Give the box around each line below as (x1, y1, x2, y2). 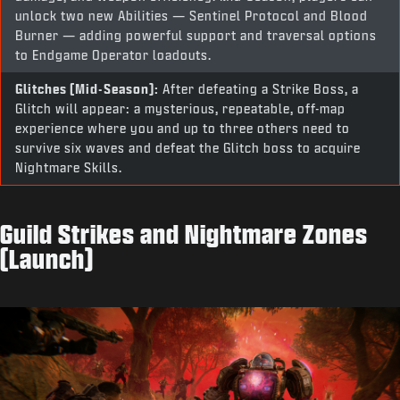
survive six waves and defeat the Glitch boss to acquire (15, 141, 361, 154)
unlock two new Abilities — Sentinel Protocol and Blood (15, 9, 368, 22)
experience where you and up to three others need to (15, 121, 350, 135)
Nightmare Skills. (15, 161, 122, 174)
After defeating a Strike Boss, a (159, 82, 359, 96)
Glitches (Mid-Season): (15, 82, 159, 96)
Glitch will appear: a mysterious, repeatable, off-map (15, 102, 346, 115)
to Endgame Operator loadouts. (15, 48, 212, 62)
